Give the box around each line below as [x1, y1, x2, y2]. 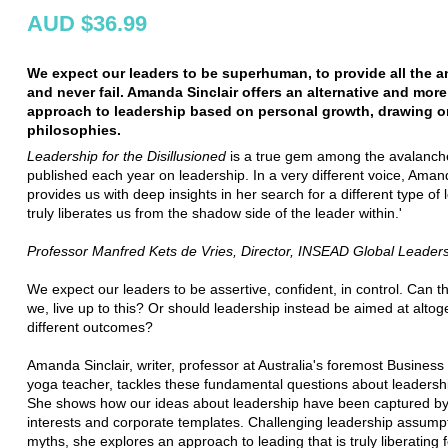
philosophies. [27, 121, 121, 138]
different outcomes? [27, 318, 153, 335]
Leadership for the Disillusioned [27, 147, 226, 164]
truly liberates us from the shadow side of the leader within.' [27, 204, 402, 221]
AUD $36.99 [27, 10, 147, 36]
